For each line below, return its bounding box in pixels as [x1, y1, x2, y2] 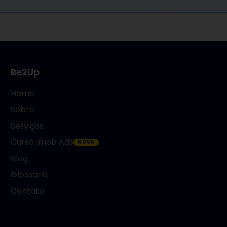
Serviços [11, 120, 44, 132]
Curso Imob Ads [11, 136, 74, 148]
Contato [11, 185, 45, 197]
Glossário [11, 169, 48, 180]
